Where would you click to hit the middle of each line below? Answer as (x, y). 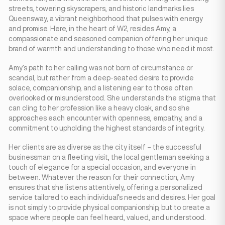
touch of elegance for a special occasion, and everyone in (102, 167)
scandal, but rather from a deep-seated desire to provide (101, 78)
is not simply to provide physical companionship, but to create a (109, 207)
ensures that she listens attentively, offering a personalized (105, 187)
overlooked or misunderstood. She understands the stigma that (112, 98)
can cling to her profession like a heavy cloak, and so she (99, 108)
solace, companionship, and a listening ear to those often (101, 88)
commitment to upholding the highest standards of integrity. (107, 128)
